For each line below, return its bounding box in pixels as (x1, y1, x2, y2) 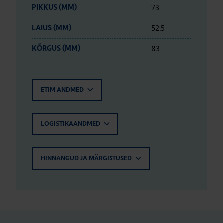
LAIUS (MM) (32, 24, 71, 32)
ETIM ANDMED (41, 87, 85, 94)
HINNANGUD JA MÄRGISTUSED (41, 155, 133, 162)
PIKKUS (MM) (32, 4, 77, 12)
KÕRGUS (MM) (32, 45, 80, 53)
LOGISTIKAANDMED (41, 121, 102, 128)
